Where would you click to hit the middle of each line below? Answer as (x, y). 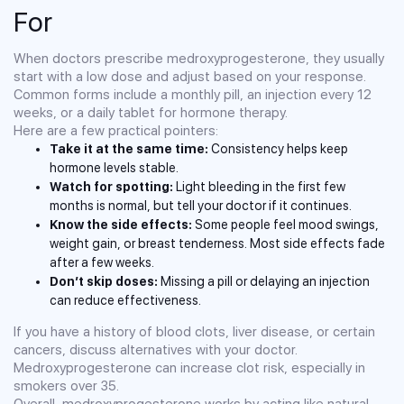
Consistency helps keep (278, 148)
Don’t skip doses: (104, 281)
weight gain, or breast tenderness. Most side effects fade (217, 243)
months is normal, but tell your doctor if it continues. (201, 205)
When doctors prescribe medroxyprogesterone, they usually (199, 58)
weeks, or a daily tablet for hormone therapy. (151, 112)
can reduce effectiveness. (125, 300)
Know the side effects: (121, 224)
